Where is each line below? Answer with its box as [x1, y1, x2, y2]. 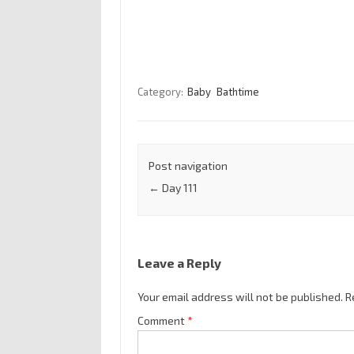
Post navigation [148, 159, 228, 173]
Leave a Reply [137, 255, 221, 271]
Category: [137, 85, 186, 98]
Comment [137, 314, 187, 328]
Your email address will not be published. [137, 290, 343, 304]
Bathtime [216, 85, 259, 98]
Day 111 [159, 181, 198, 195]
